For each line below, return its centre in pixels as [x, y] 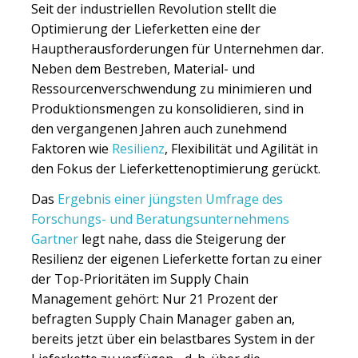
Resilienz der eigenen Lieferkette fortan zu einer [177, 259]
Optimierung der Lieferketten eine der [146, 28]
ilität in [298, 148]
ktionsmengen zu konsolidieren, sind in [186, 108]
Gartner [55, 239]
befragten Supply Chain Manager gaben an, [163, 319]
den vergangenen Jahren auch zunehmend [159, 128]
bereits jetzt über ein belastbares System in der [173, 339]
